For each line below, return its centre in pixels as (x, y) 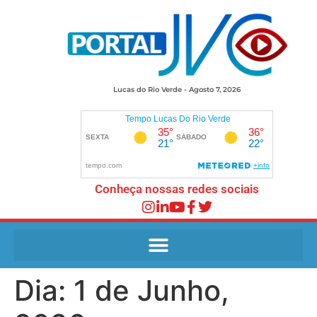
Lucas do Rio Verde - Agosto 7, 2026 (177, 90)
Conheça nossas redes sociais (177, 189)
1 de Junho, (151, 291)
